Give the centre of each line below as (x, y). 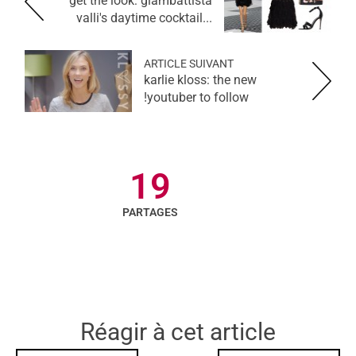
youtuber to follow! (198, 98)
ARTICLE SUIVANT (189, 64)
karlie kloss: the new (200, 80)
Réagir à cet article (178, 332)
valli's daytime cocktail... (144, 18)
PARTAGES (150, 213)
